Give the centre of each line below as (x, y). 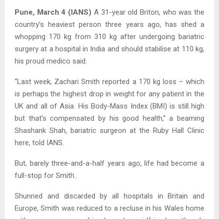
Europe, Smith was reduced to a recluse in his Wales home (109, 208)
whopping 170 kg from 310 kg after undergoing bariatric (109, 36)
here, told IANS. (39, 142)
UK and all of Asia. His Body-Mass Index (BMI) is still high (109, 106)
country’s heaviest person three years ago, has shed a (109, 24)
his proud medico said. (51, 61)
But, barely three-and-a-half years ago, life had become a (109, 163)
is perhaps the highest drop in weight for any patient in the (109, 94)
